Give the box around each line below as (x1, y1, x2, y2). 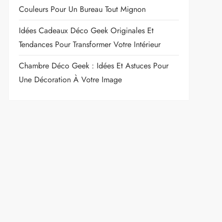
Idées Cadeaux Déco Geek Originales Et (18, 24, 154, 36)
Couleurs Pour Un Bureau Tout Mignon (18, 3, 146, 15)
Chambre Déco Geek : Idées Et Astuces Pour (18, 59, 168, 71)
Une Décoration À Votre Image (18, 73, 122, 85)
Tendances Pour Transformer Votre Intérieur (18, 38, 161, 50)
